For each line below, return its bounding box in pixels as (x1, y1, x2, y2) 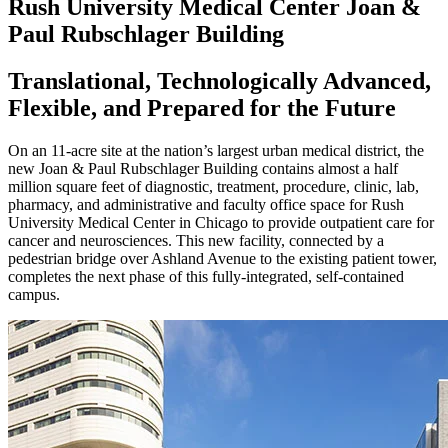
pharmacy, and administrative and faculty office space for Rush (8, 195, 404, 213)
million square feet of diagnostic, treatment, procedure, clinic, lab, (8, 177, 419, 195)
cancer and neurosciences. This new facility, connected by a (8, 231, 384, 249)
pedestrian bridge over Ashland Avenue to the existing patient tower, (8, 249, 437, 267)
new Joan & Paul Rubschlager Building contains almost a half (8, 159, 398, 177)
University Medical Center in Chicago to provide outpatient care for (8, 213, 434, 231)
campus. (8, 285, 60, 303)
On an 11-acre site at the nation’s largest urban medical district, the (8, 141, 424, 159)
